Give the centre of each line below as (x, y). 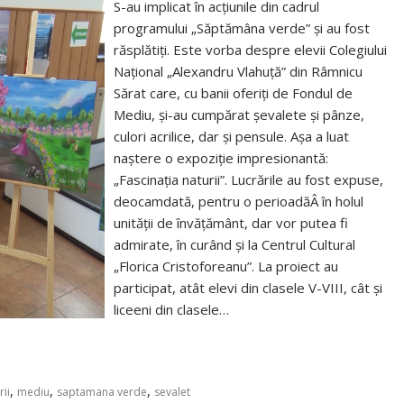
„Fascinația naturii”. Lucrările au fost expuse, (249, 179)
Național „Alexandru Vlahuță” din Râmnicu (239, 71)
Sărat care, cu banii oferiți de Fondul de (234, 93)
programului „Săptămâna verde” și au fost (242, 28)
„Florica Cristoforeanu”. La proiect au (226, 266)
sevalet (172, 392)
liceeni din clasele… (172, 309)
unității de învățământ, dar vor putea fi (231, 223)
